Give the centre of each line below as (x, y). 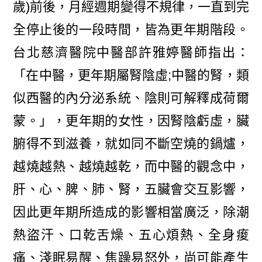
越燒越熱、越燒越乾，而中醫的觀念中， (131, 167)
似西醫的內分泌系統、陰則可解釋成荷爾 (131, 98)
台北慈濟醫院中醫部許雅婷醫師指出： (131, 53)
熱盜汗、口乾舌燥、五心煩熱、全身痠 (131, 235)
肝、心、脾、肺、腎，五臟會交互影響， (131, 189)
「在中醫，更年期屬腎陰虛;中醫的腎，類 (131, 75)
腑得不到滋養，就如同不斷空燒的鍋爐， (131, 144)
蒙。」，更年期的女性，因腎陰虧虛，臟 (131, 121)
